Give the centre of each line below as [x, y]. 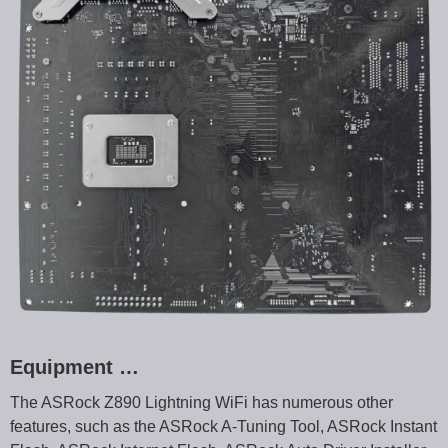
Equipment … [74, 366]
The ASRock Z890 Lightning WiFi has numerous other [201, 402]
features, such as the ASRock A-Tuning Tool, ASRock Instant [223, 426]
